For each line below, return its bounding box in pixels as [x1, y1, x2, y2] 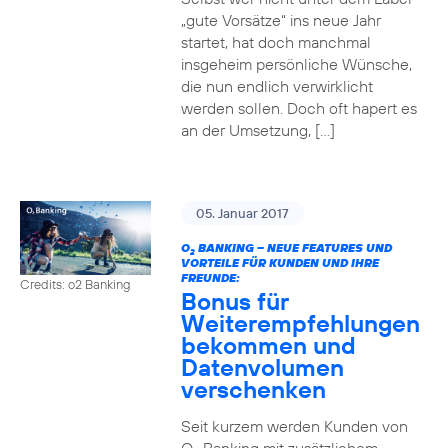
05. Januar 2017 [195, 205, 289, 221]
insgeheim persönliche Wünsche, [180, 54, 412, 74]
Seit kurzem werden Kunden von [180, 416, 408, 436]
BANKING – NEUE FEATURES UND [194, 240, 392, 255]
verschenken [180, 374, 326, 404]
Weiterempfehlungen [180, 308, 420, 338]
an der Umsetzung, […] [180, 120, 335, 140]
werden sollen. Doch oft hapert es [180, 98, 417, 118]
